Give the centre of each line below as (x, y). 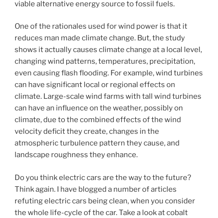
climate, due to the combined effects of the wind (98, 120)
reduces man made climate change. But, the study (100, 38)
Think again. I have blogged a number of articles (96, 189)
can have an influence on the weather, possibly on (99, 108)
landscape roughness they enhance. (76, 155)
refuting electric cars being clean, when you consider (105, 201)
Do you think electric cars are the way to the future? (103, 177)
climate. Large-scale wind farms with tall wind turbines (108, 97)
